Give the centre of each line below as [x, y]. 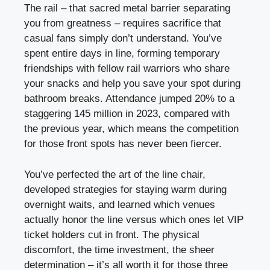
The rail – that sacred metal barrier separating [127, 8]
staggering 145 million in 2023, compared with [127, 114]
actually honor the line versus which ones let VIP [134, 219]
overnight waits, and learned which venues [120, 204]
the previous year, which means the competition [131, 129]
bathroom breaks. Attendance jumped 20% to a [129, 99]
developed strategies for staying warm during [125, 189]
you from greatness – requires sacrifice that [123, 24]
